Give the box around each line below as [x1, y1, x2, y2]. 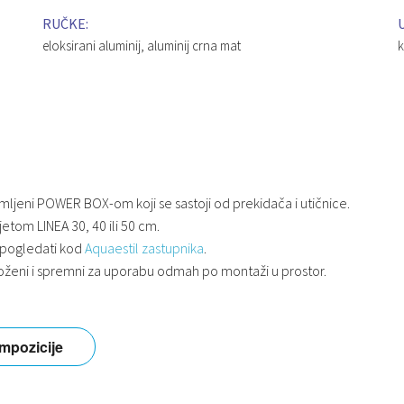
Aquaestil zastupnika [85, 238, 204, 257]
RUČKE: [42, 14, 89, 33]
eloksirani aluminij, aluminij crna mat [42, 37, 242, 55]
